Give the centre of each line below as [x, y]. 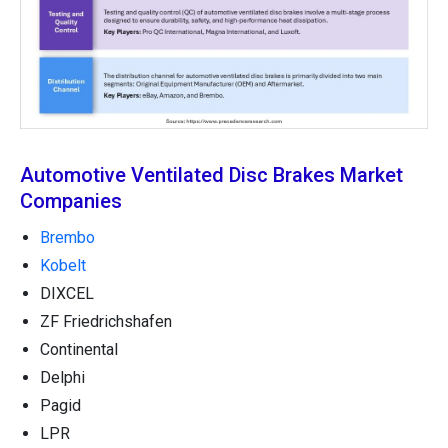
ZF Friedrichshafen [106, 322]
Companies [71, 201]
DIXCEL [67, 294]
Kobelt [63, 266]
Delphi [62, 378]
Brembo [67, 238]
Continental [79, 350]
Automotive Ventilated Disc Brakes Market [211, 175]
